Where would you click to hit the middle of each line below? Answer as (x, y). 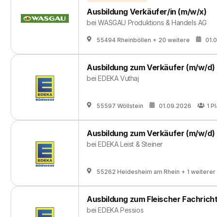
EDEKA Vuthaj (118, 78)
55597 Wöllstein (120, 106)
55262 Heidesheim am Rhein (138, 172)
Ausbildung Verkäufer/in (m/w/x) (147, 12)
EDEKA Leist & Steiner (131, 144)
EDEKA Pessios (121, 210)
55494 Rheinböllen (124, 40)
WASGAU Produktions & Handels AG (153, 23)
